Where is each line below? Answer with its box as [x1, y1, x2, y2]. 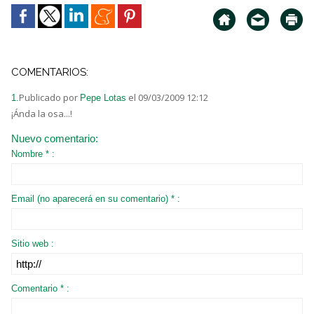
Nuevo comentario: [11, 132, 98, 145]
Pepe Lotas [80, 93, 126, 104]
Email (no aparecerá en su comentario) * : [11, 193, 180, 205]
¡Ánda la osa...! [11, 107, 72, 121]
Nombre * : [11, 149, 55, 160]
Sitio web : [11, 238, 54, 250]
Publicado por [19, 91, 80, 104]
